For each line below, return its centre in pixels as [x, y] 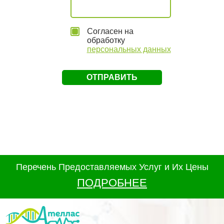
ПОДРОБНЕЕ [112, 183]
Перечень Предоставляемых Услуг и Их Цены [112, 167]
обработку [106, 40]
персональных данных [129, 49]
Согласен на [110, 31]
